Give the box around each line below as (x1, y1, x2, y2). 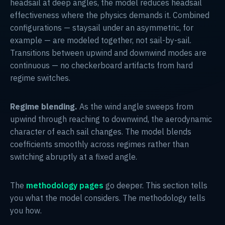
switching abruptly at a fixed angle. (10, 151, 137, 162)
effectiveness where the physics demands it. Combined (10, 10, 209, 20)
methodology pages (26, 180, 103, 190)
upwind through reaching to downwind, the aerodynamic (10, 114, 212, 124)
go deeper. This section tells (103, 180, 207, 190)
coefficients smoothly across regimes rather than (10, 139, 189, 149)
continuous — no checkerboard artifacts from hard (10, 60, 193, 70)
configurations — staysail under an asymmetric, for (10, 22, 193, 33)
